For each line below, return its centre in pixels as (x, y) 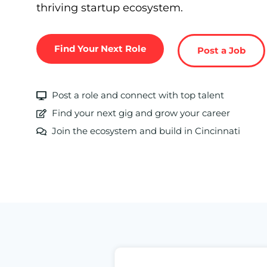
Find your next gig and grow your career (141, 113)
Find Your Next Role (100, 49)
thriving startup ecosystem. (110, 8)
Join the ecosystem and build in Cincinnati (146, 131)
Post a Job (221, 50)
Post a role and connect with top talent (138, 95)
